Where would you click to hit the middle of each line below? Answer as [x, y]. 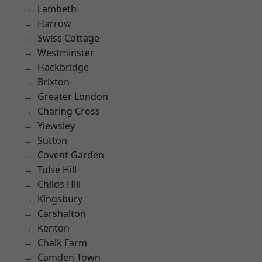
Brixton [54, 82]
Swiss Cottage [68, 38]
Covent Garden [71, 155]
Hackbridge [63, 67]
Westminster [66, 53]
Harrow [54, 23]
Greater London [73, 96]
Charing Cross [69, 111]
